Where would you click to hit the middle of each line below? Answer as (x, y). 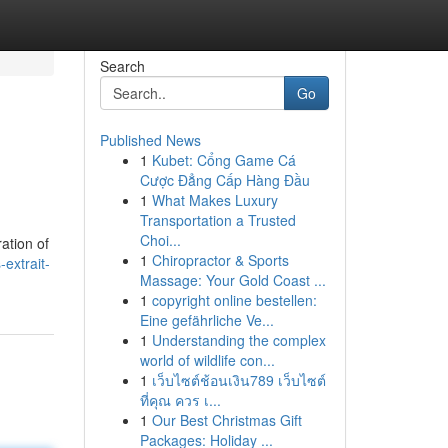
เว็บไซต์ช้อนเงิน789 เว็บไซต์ (238, 380)
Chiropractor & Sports (220, 260)
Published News (150, 140)
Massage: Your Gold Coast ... (232, 280)
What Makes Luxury (214, 200)
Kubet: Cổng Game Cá (223, 160)
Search (122, 66)
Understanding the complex (238, 340)
